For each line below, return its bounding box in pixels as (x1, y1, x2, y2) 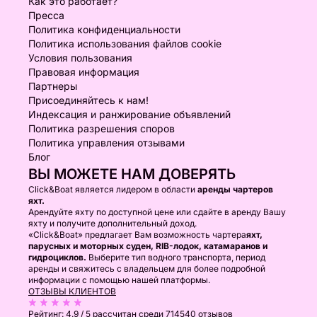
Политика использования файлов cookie (28, 38, 221, 50)
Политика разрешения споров (28, 122, 175, 134)
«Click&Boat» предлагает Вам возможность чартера (28, 229, 246, 240)
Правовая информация (28, 66, 139, 78)
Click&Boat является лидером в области (28, 184, 197, 195)
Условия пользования (28, 52, 132, 64)
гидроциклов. (28, 252, 88, 263)
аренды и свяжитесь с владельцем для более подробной (28, 263, 265, 274)
